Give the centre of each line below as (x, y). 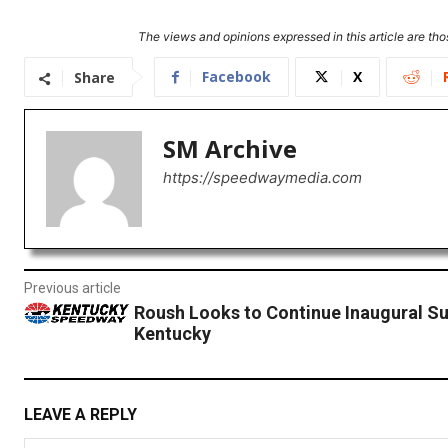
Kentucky (172, 334)
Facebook (236, 77)
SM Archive (230, 149)
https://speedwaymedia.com (262, 178)
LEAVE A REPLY (80, 415)
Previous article (72, 288)
